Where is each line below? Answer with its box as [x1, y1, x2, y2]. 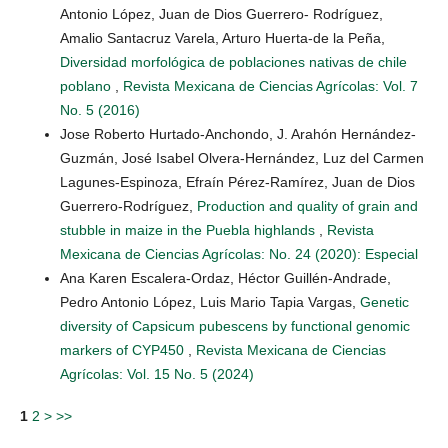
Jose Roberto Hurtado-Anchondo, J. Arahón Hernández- [60, 126, 416, 143]
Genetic [360, 294, 409, 311]
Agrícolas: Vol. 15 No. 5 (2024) [60, 366, 254, 383]
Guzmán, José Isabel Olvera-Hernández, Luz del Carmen [60, 150, 424, 167]
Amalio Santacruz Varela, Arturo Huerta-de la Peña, [60, 30, 385, 47]
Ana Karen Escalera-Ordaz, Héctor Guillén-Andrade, [60, 270, 391, 287]
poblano [60, 78, 115, 95]
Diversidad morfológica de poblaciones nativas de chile [60, 54, 407, 71]
